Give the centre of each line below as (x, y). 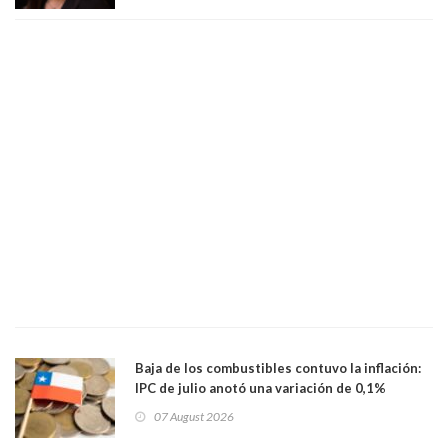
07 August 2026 (194, 416)
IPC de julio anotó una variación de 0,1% (260, 387)
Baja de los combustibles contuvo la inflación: (278, 367)
